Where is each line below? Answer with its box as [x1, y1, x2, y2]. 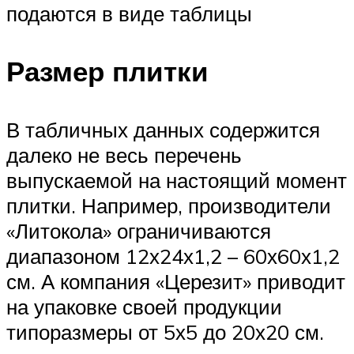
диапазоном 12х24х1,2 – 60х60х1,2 [6, 243, 340, 269]
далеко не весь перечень [6, 141, 242, 168]
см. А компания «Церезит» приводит [6, 268, 345, 294]
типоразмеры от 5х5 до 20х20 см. [6, 318, 324, 345]
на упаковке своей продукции [6, 293, 282, 319]
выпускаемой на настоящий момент [6, 167, 347, 193]
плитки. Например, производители [6, 192, 331, 218]
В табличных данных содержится [6, 116, 320, 142]
